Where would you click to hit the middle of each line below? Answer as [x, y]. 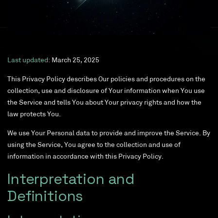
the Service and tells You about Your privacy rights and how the [104, 103]
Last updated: [29, 61]
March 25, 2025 [75, 61]
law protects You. [34, 115]
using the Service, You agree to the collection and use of [94, 145]
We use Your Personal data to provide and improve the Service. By [109, 134]
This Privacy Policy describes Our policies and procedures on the [106, 80]
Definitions [45, 196]
